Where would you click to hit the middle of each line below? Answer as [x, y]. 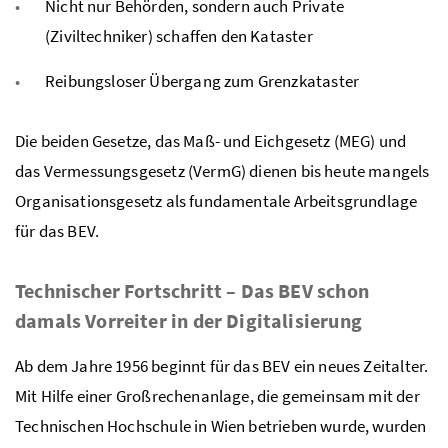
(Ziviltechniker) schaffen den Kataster [179, 36]
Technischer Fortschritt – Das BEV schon [192, 291]
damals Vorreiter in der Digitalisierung [188, 321]
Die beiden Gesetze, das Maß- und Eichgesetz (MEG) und [211, 141]
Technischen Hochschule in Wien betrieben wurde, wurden [221, 426]
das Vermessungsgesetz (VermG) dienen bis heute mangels [222, 171]
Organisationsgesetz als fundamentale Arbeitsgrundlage [216, 201]
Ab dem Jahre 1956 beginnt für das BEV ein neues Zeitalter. [222, 366]
